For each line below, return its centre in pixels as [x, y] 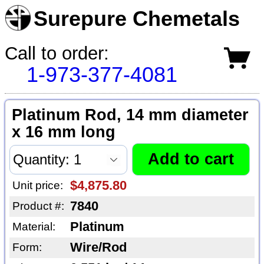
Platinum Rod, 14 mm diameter [130, 115]
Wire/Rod [98, 248]
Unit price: [37, 186]
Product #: [38, 206]
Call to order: [57, 53]
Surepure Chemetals [137, 19]
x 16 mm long [63, 132]
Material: [34, 227]
